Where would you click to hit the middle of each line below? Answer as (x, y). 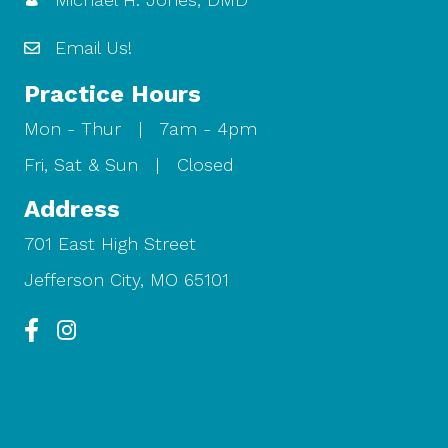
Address (72, 208)
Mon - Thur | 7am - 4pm (140, 128)
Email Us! (93, 47)
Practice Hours (112, 93)
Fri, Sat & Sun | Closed (129, 164)
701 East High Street (110, 243)
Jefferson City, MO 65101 (126, 279)
